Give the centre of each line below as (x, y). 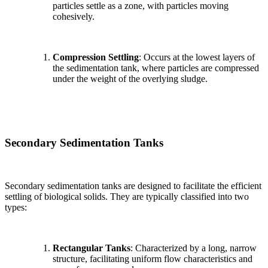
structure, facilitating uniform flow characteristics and (153, 259)
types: (16, 208)
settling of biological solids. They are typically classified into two (127, 197)
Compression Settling (96, 57)
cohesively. (74, 16)
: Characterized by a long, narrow (194, 248)
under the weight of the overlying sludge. (130, 78)
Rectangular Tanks (92, 248)
